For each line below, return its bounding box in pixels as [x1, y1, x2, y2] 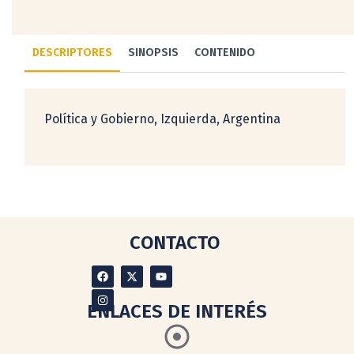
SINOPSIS [128, 45, 179, 59]
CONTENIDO [194, 45, 255, 59]
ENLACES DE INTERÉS [87, 299, 267, 322]
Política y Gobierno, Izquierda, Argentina [44, 111, 281, 126]
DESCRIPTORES [32, 45, 112, 59]
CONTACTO [130, 231, 220, 254]
